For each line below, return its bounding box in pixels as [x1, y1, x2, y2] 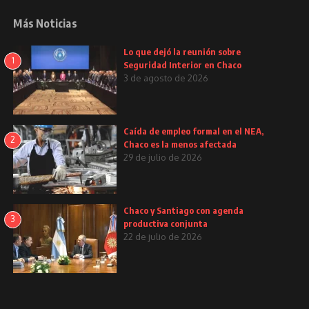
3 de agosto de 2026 [123, 72, 209, 83]
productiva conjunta [123, 217, 208, 229]
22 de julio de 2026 [123, 230, 203, 242]
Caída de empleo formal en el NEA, [123, 125, 264, 137]
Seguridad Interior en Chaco [123, 59, 242, 70]
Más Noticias [13, 16, 77, 30]
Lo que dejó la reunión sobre [123, 46, 241, 57]
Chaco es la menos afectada [123, 138, 237, 150]
